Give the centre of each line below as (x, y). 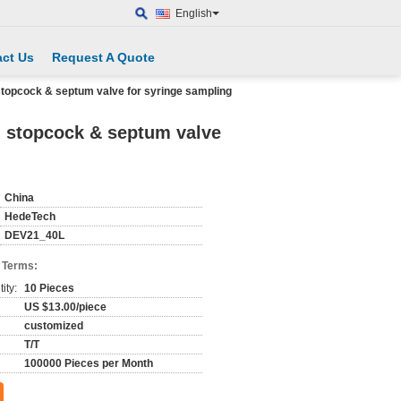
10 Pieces (49, 288)
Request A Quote (103, 57)
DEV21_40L (34, 235)
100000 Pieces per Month (89, 363)
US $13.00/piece (65, 307)
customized (54, 326)
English (194, 13)
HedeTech (30, 217)
